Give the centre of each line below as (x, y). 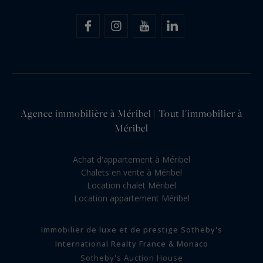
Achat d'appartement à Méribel (131, 159)
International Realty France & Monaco (131, 243)
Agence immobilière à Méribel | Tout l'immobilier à (131, 113)
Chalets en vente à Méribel (131, 172)
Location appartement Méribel (131, 198)
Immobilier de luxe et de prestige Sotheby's (131, 229)
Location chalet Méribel (131, 185)
